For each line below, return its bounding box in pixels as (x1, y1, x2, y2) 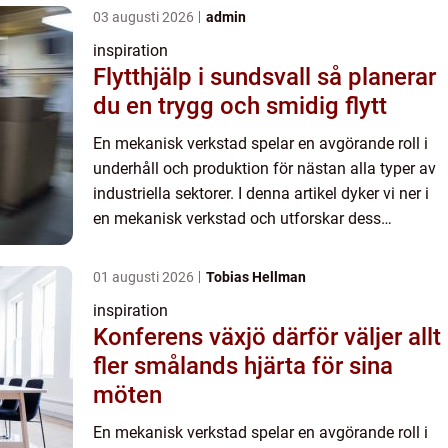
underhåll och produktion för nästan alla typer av (93, 159, 436, 179)
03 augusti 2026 (93, 9, 197, 26)
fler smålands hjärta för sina (93, 352, 393, 381)
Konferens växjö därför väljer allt (93, 323, 272, 352)
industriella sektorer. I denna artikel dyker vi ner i (93, 184, 429, 204)
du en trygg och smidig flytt (93, 92, 387, 121)
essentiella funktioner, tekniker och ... (93, 234, 351, 254)
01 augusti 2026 (93, 269, 197, 286)
